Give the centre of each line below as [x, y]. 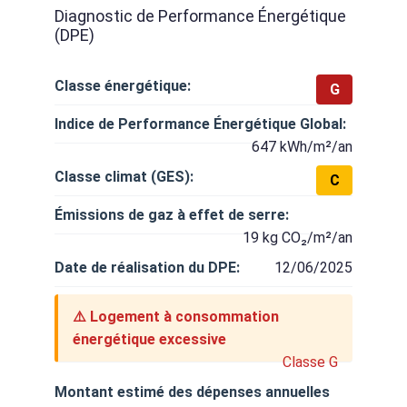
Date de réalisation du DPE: [147, 268]
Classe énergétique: [123, 86]
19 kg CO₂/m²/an [298, 238]
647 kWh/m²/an [302, 147]
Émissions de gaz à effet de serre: [172, 215]
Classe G [310, 362]
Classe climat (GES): [124, 177]
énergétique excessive [149, 339]
